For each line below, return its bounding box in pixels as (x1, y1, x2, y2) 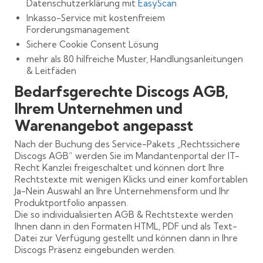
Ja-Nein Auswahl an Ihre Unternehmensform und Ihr (15, 185, 230, 197)
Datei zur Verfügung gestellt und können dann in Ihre (15, 232, 238, 244)
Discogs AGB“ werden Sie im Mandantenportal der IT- (15, 150, 240, 161)
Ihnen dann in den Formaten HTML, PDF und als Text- (15, 220, 237, 232)
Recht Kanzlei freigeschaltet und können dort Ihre (15, 161, 224, 173)
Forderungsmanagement (26, 23, 130, 35)
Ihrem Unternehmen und (15, 99, 183, 117)
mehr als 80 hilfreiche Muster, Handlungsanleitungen (26, 53, 243, 65)
